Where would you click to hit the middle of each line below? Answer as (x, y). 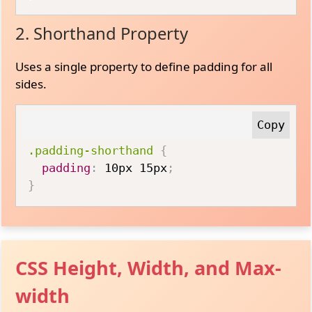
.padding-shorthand (91, 150)
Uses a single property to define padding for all (144, 66)
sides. (31, 84)
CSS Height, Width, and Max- (149, 268)
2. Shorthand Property (102, 33)
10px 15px (133, 167)
